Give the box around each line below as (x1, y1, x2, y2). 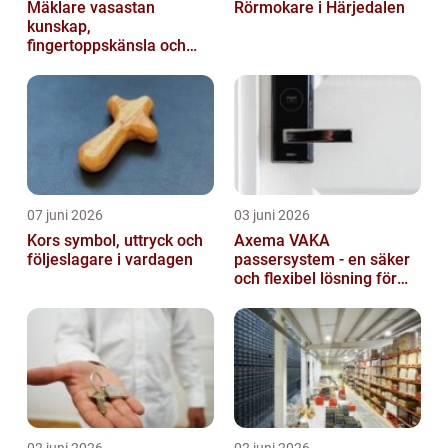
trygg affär (27, 55, 104, 75)
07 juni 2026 (27, 207, 103, 224)
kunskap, (27, 17, 91, 37)
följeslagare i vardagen (27, 250, 193, 270)
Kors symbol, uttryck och (27, 231, 64, 251)
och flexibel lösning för (234, 269, 397, 289)
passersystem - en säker (234, 250, 410, 270)
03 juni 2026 (234, 207, 310, 224)
